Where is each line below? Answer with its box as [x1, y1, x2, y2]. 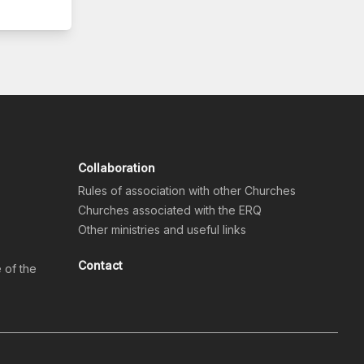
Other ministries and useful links [78, 223, 246, 237]
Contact [78, 258, 123, 273]
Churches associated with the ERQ [78, 203, 262, 218]
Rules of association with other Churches [78, 184, 296, 198]
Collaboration [78, 161, 155, 175]
